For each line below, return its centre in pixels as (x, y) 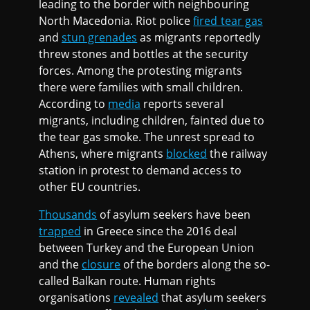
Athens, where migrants (103, 153)
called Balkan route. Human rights (128, 281)
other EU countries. (90, 186)
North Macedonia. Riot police (116, 20)
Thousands (68, 214)
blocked (187, 153)
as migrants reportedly (199, 37)
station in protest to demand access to (140, 170)
